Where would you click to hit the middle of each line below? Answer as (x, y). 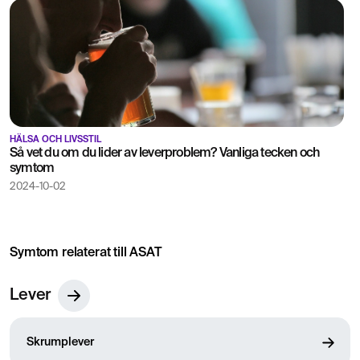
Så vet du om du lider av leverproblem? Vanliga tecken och (165, 153)
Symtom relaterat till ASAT (86, 253)
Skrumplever (60, 342)
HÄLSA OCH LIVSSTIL (55, 139)
